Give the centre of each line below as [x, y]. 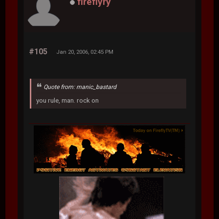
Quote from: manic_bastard [80, 87]
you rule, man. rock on [68, 100]
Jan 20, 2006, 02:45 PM [85, 52]
